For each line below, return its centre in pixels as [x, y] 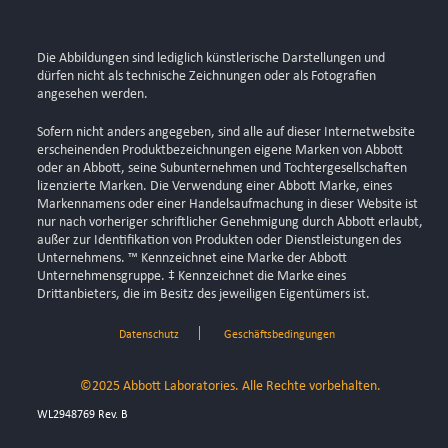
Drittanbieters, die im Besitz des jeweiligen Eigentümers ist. [203, 294]
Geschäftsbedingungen [279, 334]
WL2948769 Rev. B [82, 414]
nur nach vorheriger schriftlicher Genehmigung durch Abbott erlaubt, [230, 222]
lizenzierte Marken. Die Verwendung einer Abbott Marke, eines [214, 186]
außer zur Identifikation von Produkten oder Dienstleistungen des [219, 240]
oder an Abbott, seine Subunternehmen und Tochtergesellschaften [222, 168]
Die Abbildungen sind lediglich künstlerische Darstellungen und [211, 58]
